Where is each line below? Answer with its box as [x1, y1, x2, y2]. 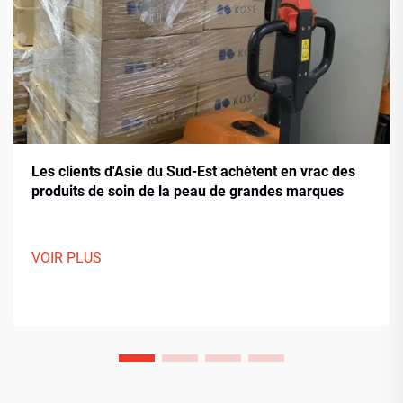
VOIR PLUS [31, 249, 102, 266]
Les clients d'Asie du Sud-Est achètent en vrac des [31, 163, 355, 180]
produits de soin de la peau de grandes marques [31, 183, 344, 200]
